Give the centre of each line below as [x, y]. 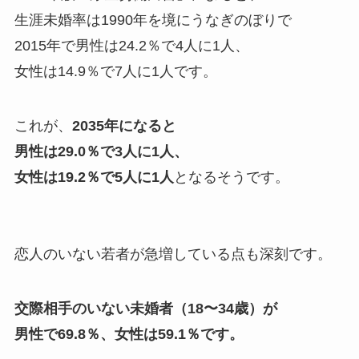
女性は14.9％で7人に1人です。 [115, 72]
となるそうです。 [231, 177]
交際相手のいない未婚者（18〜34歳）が [145, 309]
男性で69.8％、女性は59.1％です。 [129, 335]
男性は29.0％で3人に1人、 [101, 152]
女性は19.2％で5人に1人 [94, 177]
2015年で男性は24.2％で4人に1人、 [131, 46]
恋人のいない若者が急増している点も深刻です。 [173, 254]
